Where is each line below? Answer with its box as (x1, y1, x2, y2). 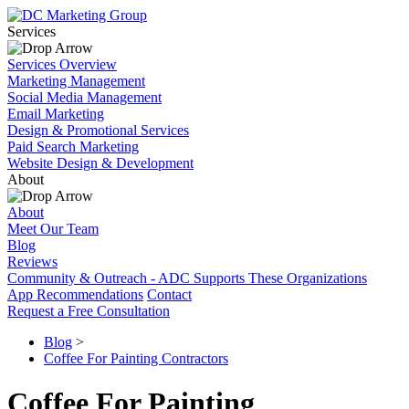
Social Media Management (7, 89, 162, 105)
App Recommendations (7, 287, 143, 302)
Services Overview (7, 57, 117, 72)
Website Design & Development (7, 155, 194, 171)
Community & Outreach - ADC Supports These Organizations (7, 270, 367, 286)
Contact (147, 287, 192, 302)
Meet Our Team (7, 221, 99, 236)
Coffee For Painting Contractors (44, 351, 228, 366)
